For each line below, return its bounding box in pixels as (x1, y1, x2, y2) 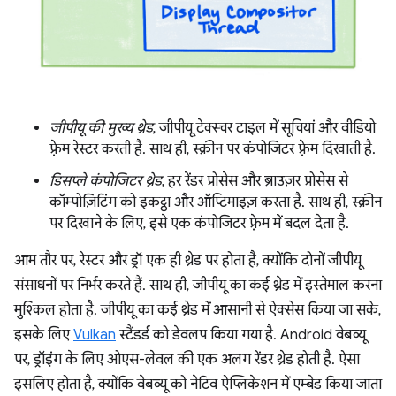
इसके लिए (14, 325, 73, 344)
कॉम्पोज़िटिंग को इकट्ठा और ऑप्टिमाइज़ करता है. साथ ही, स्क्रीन (49, 193, 382, 211)
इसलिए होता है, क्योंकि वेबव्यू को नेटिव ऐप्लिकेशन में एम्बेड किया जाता (14, 375, 382, 393)
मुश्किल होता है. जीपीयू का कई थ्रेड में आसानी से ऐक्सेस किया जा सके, (14, 301, 381, 319)
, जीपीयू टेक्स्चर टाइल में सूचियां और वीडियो (153, 118, 376, 137)
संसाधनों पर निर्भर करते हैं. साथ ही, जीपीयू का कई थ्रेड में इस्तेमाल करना (14, 276, 382, 294)
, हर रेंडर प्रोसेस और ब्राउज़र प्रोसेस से (162, 171, 348, 190)
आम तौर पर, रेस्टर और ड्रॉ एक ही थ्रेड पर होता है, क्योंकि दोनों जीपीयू (14, 251, 362, 270)
